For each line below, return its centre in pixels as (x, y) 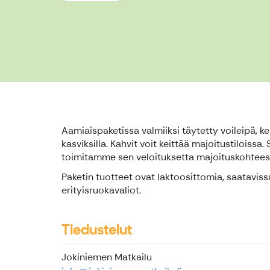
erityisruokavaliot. (101, 190)
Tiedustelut (97, 229)
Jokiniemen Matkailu (107, 257)
